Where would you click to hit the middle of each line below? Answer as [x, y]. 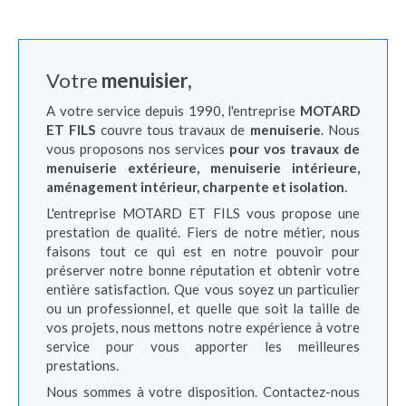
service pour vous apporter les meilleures [203, 346]
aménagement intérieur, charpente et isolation [195, 187]
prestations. [82, 365]
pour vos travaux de [292, 149]
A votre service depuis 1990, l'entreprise [173, 111]
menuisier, [147, 80]
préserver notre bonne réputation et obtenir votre [203, 270]
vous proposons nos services [135, 149]
